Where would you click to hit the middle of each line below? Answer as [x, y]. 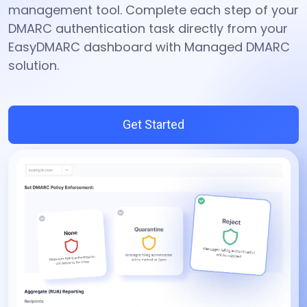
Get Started [153, 124]
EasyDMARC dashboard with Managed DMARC [149, 47]
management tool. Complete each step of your [153, 10]
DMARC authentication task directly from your [148, 28]
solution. [34, 65]
